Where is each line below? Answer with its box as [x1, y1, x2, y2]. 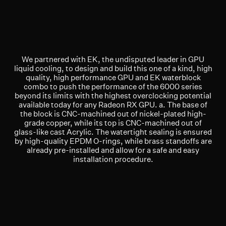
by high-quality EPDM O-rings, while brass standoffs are [14, 136, 212, 146]
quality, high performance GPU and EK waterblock [25, 72, 201, 82]
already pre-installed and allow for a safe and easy [27, 145, 199, 155]
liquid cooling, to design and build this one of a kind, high [14, 63, 212, 73]
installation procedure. [73, 154, 153, 164]
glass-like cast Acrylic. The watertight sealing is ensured [14, 127, 212, 137]
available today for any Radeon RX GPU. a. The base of [19, 99, 207, 109]
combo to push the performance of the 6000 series [24, 81, 202, 91]
